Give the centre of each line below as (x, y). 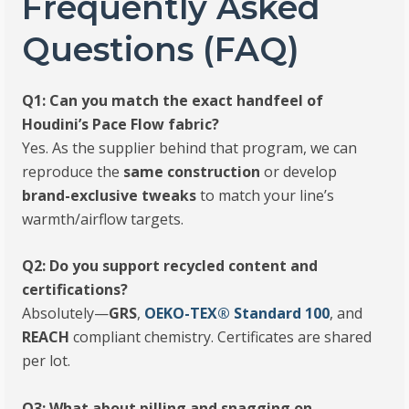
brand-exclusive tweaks (110, 195)
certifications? (75, 290)
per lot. (47, 361)
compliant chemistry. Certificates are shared (221, 337)
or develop (299, 171)
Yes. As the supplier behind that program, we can (190, 147)
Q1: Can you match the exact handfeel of (173, 100)
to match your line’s (266, 195)
